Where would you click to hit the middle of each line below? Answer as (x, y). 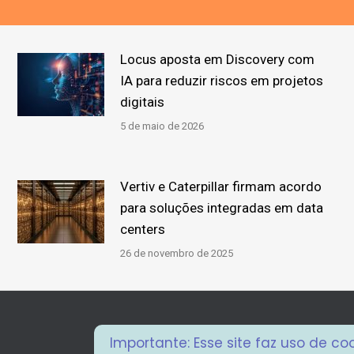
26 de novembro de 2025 (177, 253)
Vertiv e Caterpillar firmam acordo (221, 186)
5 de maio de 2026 (162, 126)
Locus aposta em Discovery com (218, 59)
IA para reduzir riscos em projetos (222, 80)
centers (143, 229)
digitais (143, 102)
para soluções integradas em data (222, 207)
